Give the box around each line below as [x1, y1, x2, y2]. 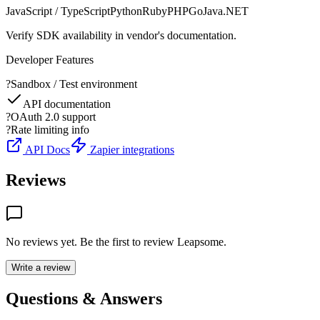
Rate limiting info [11, 123, 89, 136]
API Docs [23, 143, 70, 156]
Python [110, 4, 142, 17]
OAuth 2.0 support [11, 110, 96, 123]
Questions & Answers [6, 289, 162, 308]
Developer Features [6, 53, 94, 66]
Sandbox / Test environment [11, 77, 137, 90]
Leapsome [177, 235, 224, 248]
